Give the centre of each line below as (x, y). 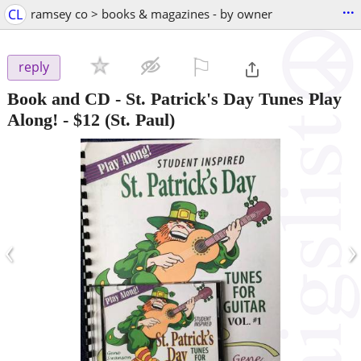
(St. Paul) (137, 119)
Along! (33, 119)
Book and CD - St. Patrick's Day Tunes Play (174, 98)
